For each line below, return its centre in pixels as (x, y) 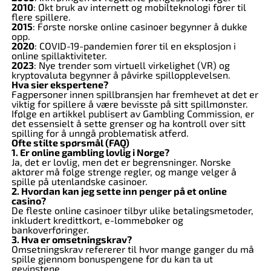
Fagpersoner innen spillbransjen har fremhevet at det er (135, 94)
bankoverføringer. (50, 230)
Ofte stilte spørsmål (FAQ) (70, 142)
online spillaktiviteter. (59, 55)
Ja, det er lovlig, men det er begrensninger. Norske (121, 162)
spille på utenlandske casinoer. (79, 181)
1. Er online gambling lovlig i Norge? (90, 152)
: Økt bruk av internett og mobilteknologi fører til (139, 7)
